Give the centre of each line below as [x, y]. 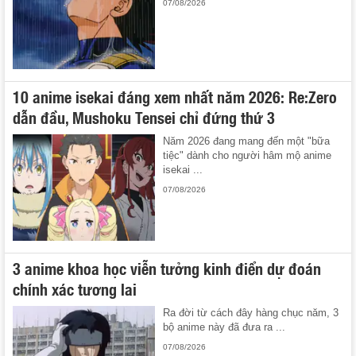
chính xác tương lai [75, 289]
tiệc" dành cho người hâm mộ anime [248, 155]
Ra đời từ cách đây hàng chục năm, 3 [251, 313]
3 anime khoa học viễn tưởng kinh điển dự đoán [167, 268]
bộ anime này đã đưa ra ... [224, 327]
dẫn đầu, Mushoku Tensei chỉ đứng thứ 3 [144, 116]
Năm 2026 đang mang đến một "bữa [247, 141]
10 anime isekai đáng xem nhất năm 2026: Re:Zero [175, 96]
